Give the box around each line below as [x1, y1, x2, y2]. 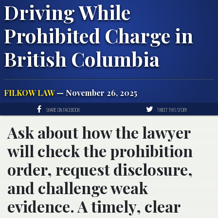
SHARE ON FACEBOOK [46, 105, 80, 114]
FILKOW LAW [4, 87, 54, 98]
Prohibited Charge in [4, 22, 193, 48]
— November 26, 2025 [54, 87, 137, 98]
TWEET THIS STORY [157, 105, 187, 114]
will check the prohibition [7, 140, 193, 161]
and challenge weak [7, 177, 148, 198]
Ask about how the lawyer [7, 121, 190, 143]
